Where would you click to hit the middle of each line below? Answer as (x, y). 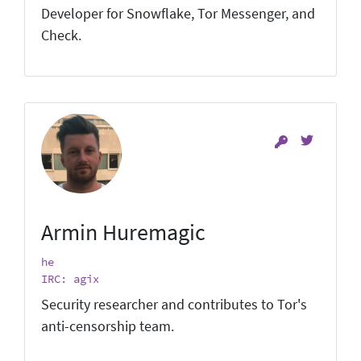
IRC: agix (70, 278)
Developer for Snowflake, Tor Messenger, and (178, 13)
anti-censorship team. (108, 326)
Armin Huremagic (123, 232)
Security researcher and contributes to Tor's (174, 304)
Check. (61, 35)
